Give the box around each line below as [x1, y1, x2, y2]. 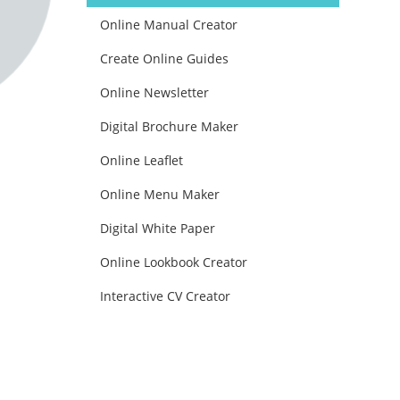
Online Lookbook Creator [100, 254, 247, 271]
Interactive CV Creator [100, 287, 230, 304]
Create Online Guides [100, 50, 229, 67]
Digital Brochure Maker [100, 118, 238, 135]
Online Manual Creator [100, 16, 237, 33]
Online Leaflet [100, 152, 183, 169]
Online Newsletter [100, 84, 209, 101]
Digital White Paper [100, 220, 215, 237]
